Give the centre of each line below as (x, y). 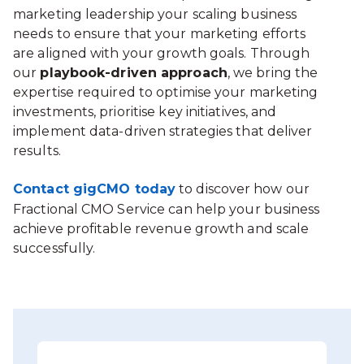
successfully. (54, 249)
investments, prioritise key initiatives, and (145, 111)
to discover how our (243, 189)
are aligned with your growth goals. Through (162, 53)
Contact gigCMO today (94, 189)
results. (37, 150)
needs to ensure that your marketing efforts (160, 33)
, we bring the (273, 72)
